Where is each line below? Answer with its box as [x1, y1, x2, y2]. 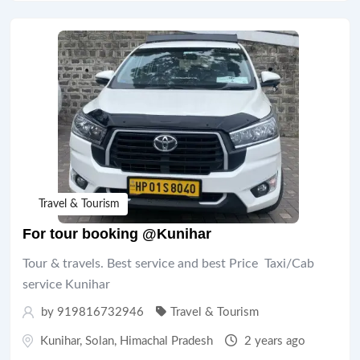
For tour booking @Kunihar [22, 225, 211, 242]
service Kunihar [22, 277, 110, 291]
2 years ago [241, 334, 305, 347]
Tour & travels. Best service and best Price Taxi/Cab [22, 256, 314, 270]
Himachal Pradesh [120, 334, 213, 347]
